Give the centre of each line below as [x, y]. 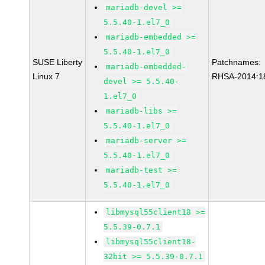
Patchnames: [237, 62]
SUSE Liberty [58, 62]
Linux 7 [46, 76]
